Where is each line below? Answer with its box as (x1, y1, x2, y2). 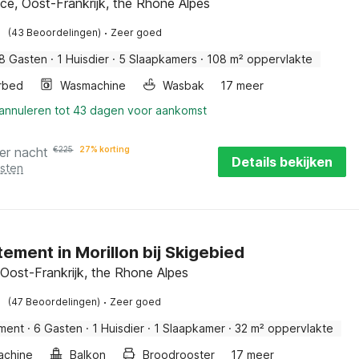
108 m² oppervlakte (207, 52, 313, 66)
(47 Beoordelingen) (8, 296, 101, 308)
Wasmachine (60, 79, 127, 92)
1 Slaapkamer (154, 321, 226, 335)
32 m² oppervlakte (235, 321, 334, 335)
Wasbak (163, 79, 205, 92)
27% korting (79, 144, 131, 154)
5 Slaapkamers (119, 52, 198, 66)
